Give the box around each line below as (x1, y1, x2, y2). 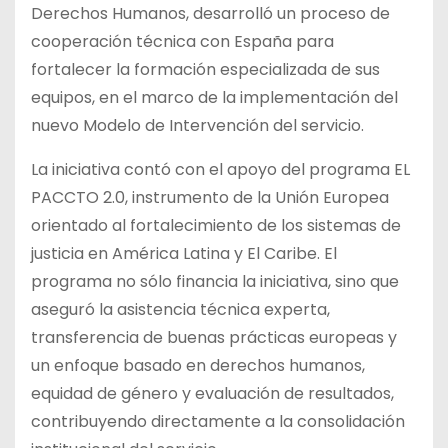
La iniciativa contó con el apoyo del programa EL (31, 157, 410, 181)
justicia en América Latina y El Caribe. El (31, 241, 337, 265)
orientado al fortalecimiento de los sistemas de (31, 213, 401, 237)
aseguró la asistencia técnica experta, (31, 297, 330, 321)
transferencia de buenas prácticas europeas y (31, 325, 397, 349)
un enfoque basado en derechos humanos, (31, 353, 365, 377)
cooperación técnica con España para (31, 29, 334, 53)
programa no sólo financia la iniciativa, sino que (31, 269, 399, 293)
